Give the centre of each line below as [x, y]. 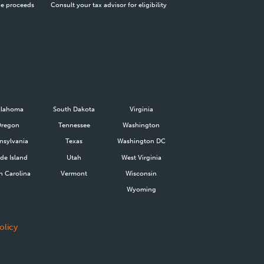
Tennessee [74, 125]
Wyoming [141, 189]
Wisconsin [141, 173]
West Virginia [141, 157]
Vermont [74, 173]
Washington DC [141, 141]
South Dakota [74, 109]
